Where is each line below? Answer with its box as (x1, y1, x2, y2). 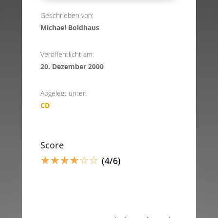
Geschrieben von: (40, 11, 93, 20)
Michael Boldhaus (40, 23, 99, 33)
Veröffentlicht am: (40, 50, 94, 59)
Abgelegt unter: (40, 89, 87, 98)
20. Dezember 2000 (40, 62, 104, 72)
